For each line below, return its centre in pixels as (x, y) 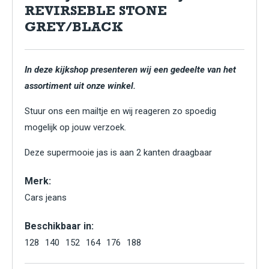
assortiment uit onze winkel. (80, 86)
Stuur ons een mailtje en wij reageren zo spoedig (120, 111)
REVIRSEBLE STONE (96, 13)
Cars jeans (46, 198)
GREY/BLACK (74, 29)
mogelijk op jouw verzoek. (75, 127)
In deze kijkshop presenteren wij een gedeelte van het (130, 70)
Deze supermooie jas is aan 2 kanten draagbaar (118, 153)
